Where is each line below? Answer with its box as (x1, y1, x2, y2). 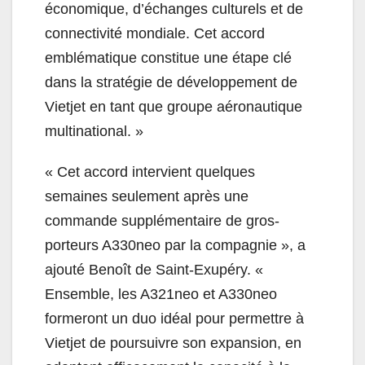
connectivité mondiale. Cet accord (45, 24, 265, 42)
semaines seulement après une (45, 187, 248, 204)
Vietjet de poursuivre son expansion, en (45, 334, 301, 351)
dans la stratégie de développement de (45, 73, 297, 90)
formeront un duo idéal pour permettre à (45, 310, 304, 327)
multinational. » (45, 122, 143, 139)
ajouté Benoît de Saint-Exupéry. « (45, 261, 263, 278)
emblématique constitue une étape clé (45, 49, 292, 66)
